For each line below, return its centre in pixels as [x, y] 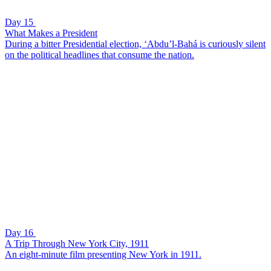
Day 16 [19, 232]
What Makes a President [51, 33]
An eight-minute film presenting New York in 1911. [103, 254]
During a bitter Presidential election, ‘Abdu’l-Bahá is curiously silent [135, 44]
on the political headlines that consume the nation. [100, 54]
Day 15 [19, 22]
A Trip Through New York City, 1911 [77, 243]
